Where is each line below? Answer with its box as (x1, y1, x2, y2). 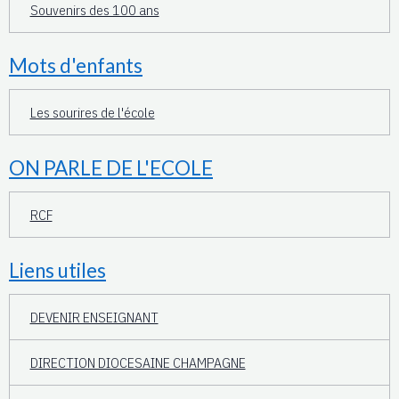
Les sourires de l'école (29, 102, 155, 121)
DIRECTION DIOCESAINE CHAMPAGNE (29, 353, 246, 371)
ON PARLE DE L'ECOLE (9, 156, 213, 181)
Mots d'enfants (9, 53, 142, 78)
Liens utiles (9, 258, 106, 283)
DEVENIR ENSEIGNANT (29, 307, 159, 326)
